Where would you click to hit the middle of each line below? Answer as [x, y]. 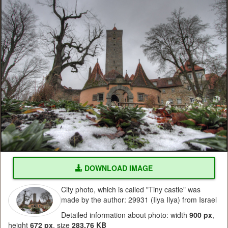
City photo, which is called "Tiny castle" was [131, 189]
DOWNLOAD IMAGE [118, 168]
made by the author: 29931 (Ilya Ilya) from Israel [139, 199]
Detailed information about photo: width [125, 215]
